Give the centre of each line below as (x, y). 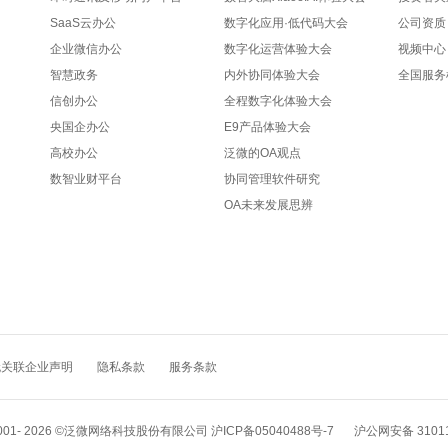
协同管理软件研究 (271, 178)
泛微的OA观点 (262, 152)
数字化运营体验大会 (277, 48)
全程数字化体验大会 (277, 100)
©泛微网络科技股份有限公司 (131, 430)
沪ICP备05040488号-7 (272, 430)
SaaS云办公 (82, 22)
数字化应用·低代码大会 (285, 22)
